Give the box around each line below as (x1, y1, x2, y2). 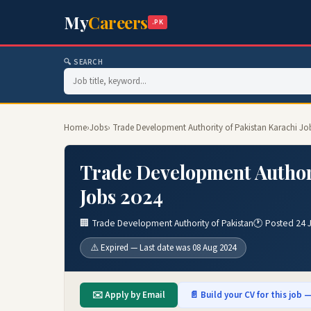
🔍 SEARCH (64, 57, 103, 67)
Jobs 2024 (80, 184, 163, 209)
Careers (88, 11, 148, 33)
